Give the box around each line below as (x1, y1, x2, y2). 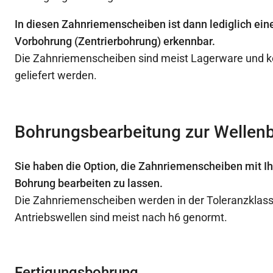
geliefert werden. (14, 69, 97, 82)
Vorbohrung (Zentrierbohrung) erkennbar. (14, 35, 215, 48)
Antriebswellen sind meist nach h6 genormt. (14, 211, 227, 224)
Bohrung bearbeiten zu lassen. (14, 177, 163, 190)
